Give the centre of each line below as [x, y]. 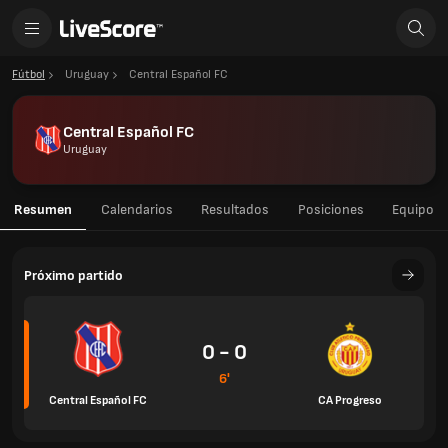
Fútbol [28, 74]
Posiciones [330, 209]
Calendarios [136, 209]
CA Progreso [350, 400]
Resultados [235, 209]
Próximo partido [73, 275]
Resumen [43, 209]
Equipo [413, 209]
